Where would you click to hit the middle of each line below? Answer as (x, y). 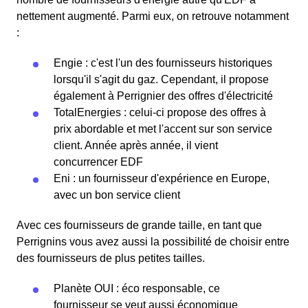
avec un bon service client (117, 195)
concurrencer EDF (98, 162)
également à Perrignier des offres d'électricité (163, 96)
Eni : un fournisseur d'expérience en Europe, (162, 178)
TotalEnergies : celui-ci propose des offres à (160, 112)
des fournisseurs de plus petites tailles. (111, 258)
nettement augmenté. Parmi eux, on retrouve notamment (153, 16)
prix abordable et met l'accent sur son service (163, 129)
